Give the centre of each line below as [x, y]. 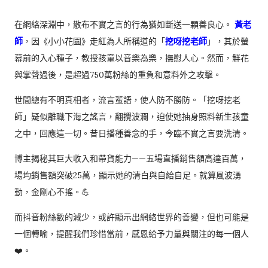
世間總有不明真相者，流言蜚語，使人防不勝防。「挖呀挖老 [127, 100]
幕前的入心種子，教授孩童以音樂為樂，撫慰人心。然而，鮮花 [132, 58]
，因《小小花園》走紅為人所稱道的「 [94, 41]
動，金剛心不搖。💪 [52, 192]
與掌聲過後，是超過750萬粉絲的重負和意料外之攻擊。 [118, 75]
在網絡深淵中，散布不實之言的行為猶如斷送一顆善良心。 [124, 25]
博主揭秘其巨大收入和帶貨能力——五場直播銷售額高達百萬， [130, 159]
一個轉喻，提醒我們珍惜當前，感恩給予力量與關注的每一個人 [132, 234]
